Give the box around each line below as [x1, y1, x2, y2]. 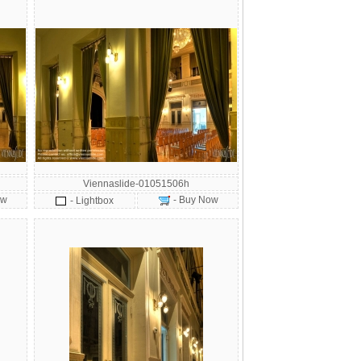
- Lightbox [70, 195, 114, 206]
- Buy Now [170, 194, 218, 205]
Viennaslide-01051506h [83, 178, 189, 189]
